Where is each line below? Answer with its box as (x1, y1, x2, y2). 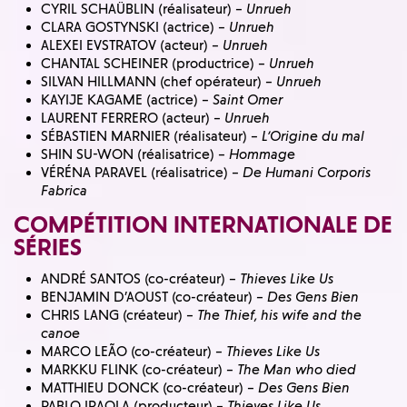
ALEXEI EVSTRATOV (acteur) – (41, 36, 223, 54)
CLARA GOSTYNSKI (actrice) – (41, 18, 229, 35)
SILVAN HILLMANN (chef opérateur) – (41, 73, 276, 90)
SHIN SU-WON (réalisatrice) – (41, 145, 229, 163)
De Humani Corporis (243, 164, 371, 181)
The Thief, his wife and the (197, 307, 362, 324)
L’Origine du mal (262, 127, 364, 144)
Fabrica (41, 182, 87, 199)
